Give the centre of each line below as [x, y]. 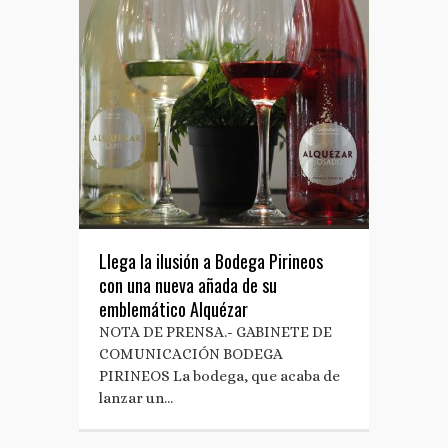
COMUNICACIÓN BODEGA [191, 354]
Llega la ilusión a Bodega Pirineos [211, 261]
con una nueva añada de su [188, 285]
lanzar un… [136, 398]
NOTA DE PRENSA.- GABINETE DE [215, 332]
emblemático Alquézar [173, 309]
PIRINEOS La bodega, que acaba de [219, 376]
